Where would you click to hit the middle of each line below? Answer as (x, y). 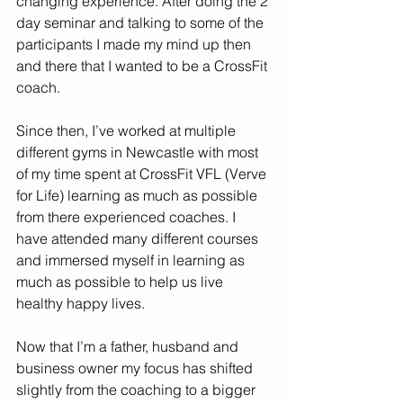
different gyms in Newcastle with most (139, 152)
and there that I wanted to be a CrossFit (143, 66)
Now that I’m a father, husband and (129, 346)
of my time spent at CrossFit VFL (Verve (143, 174)
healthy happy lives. (82, 303)
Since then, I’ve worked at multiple (128, 130)
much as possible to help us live (121, 282)
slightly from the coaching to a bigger (138, 390)
